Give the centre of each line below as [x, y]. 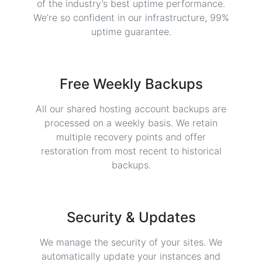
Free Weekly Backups [131, 84]
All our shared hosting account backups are [131, 109]
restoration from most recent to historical [131, 151]
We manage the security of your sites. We [131, 242]
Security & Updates [131, 217]
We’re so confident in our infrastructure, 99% [131, 18]
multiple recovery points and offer [131, 137]
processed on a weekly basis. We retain [131, 123]
